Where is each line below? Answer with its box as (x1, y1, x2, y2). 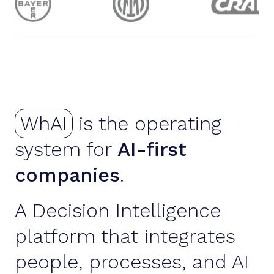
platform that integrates (15, 224, 235, 248)
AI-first (117, 138, 187, 161)
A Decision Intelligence (15, 199, 221, 222)
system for (15, 138, 117, 161)
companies (15, 163, 120, 187)
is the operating (73, 112, 221, 135)
